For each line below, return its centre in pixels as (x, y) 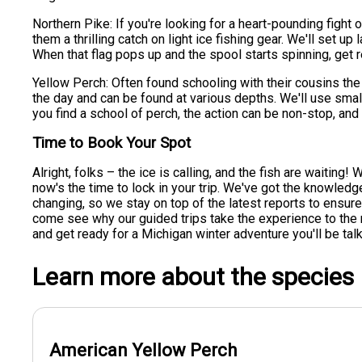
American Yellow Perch (143, 350)
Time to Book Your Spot (112, 143)
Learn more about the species (194, 276)
